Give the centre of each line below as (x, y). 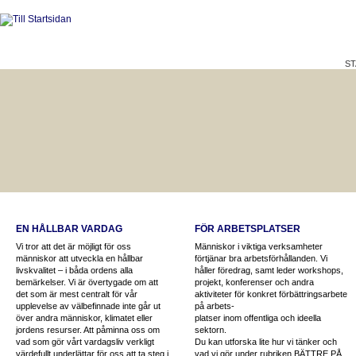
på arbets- (215, 306)
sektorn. (211, 330)
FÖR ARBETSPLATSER (248, 229)
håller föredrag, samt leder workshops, (269, 270)
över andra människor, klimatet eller (84, 318)
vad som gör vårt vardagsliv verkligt (85, 342)
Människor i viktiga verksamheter (259, 246)
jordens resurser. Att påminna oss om (88, 330)
